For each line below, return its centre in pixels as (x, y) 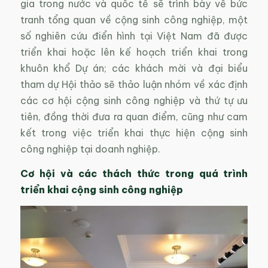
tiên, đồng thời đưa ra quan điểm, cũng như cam (134, 117)
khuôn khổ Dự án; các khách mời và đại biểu (134, 68)
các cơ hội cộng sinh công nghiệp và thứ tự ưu (134, 101)
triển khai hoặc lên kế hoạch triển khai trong (134, 52)
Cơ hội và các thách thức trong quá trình (134, 173)
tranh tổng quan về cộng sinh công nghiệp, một (134, 20)
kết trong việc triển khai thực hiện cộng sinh (134, 133)
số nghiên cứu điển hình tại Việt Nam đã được (134, 36)
